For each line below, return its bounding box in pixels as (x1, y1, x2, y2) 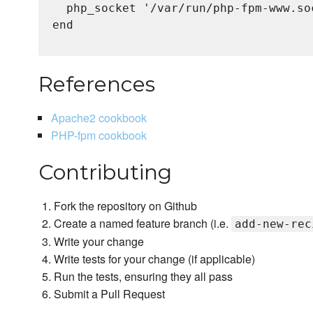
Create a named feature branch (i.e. (54, 215, 232, 232)
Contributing (38, 159, 172, 186)
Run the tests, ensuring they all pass (54, 268, 233, 285)
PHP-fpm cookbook (50, 127, 147, 144)
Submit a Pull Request (54, 286, 166, 303)
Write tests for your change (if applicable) (54, 251, 256, 268)
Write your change (54, 233, 145, 250)
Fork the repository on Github (54, 198, 198, 214)
